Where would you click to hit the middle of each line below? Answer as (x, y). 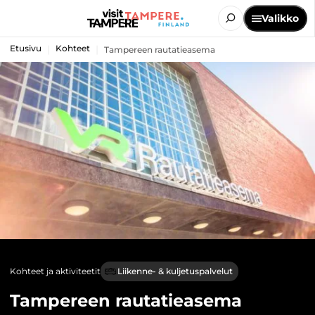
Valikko (280, 18)
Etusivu (26, 48)
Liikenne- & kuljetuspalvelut (175, 271)
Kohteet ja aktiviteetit (55, 271)
